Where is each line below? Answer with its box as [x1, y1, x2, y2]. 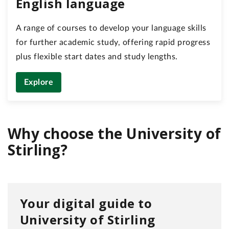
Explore [24, 78, 54, 87]
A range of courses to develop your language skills [16, 24, 207, 33]
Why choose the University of [8, 124, 221, 144]
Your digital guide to [20, 195, 152, 212]
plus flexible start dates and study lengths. [16, 53, 178, 61]
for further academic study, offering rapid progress [16, 38, 211, 47]
